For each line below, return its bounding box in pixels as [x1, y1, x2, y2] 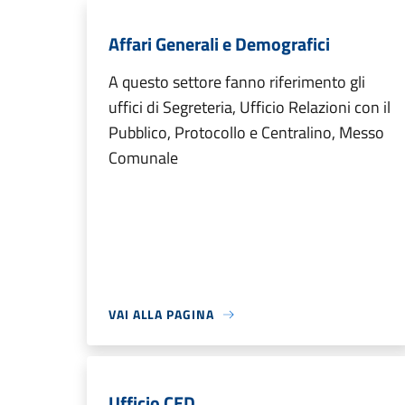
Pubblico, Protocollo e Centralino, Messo [108, 120, 384, 145]
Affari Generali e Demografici [108, 30, 330, 58]
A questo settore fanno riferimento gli [108, 70, 365, 94]
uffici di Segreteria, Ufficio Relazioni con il [108, 95, 391, 119]
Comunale [108, 146, 178, 170]
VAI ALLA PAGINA [108, 305, 214, 324]
